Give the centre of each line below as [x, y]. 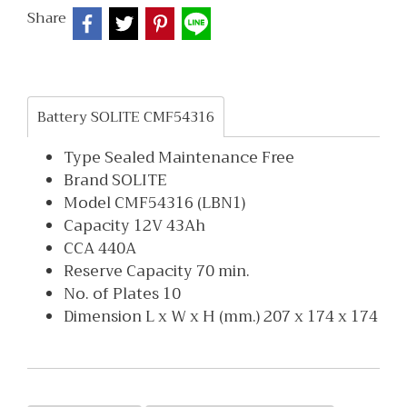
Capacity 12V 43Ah [134, 226]
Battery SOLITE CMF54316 [126, 117]
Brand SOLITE [115, 180]
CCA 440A [100, 248]
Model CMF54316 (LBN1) [154, 203]
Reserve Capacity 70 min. [157, 271]
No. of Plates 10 [122, 294]
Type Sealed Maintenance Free [179, 158]
